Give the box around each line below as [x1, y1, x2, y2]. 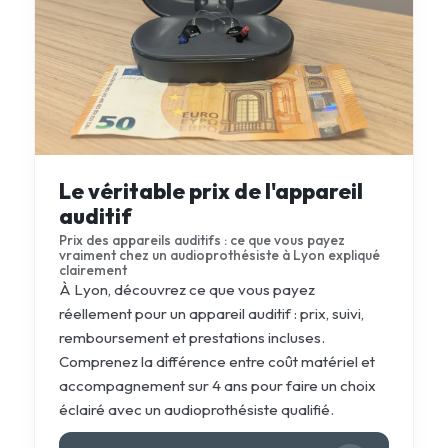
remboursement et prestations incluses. [58, 327, 325, 347]
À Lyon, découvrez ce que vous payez [58, 279, 315, 299]
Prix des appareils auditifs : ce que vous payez [58, 230, 345, 249]
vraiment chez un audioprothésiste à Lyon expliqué [58, 245, 380, 264]
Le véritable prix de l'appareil [58, 176, 363, 205]
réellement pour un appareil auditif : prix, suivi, [58, 303, 364, 323]
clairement [58, 260, 127, 279]
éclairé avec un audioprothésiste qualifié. [58, 399, 334, 419]
